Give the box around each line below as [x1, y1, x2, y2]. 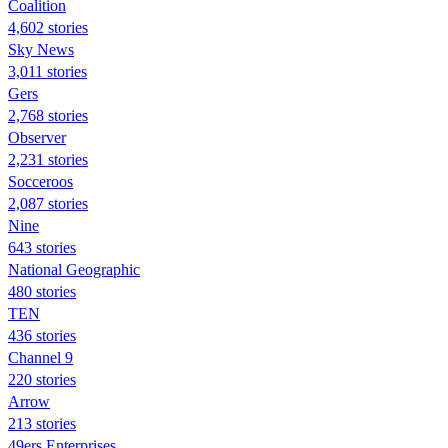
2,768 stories [8, 106, 88, 124]
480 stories [8, 282, 76, 300]
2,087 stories [8, 194, 88, 212]
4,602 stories [8, 18, 88, 36]
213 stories [8, 414, 76, 432]
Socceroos [8, 172, 73, 190]
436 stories [8, 326, 76, 344]
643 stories [8, 238, 76, 256]
